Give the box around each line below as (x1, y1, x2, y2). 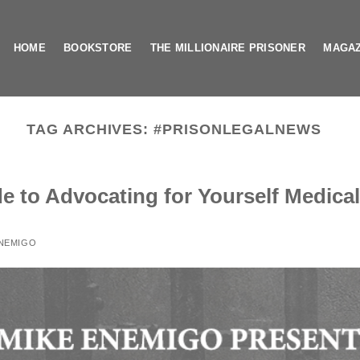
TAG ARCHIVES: (27, 121, 154, 137)
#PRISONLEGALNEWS (153, 121, 321, 137)
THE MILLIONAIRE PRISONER (149, 42, 305, 54)
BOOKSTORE (63, 42, 133, 54)
